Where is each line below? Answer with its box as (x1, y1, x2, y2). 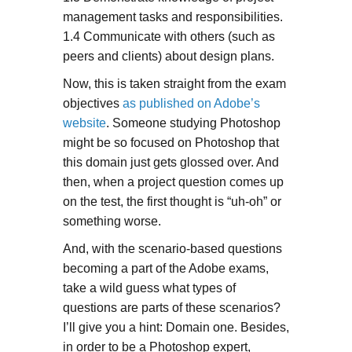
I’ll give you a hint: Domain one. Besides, (62, 320, 289, 334)
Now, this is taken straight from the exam (62, 76, 286, 90)
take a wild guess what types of (62, 280, 236, 295)
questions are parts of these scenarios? (62, 300, 280, 314)
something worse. (62, 214, 161, 228)
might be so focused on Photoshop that (62, 135, 279, 149)
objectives (62, 96, 123, 110)
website (62, 115, 106, 130)
